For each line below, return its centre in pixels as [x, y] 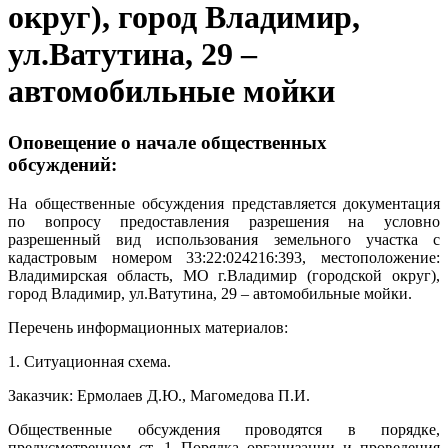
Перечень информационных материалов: [148, 327]
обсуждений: [62, 164]
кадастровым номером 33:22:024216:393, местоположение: [224, 257]
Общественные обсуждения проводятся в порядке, [224, 429]
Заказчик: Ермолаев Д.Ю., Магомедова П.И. [159, 395]
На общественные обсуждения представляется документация [224, 203]
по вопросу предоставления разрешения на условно [224, 221]
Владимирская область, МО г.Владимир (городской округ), [224, 275]
